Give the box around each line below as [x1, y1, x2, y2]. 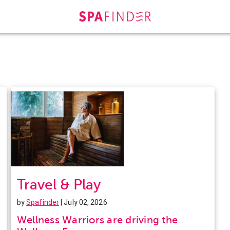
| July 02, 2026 [59, 198, 107, 206]
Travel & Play [16, 176, 101, 193]
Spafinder [26, 198, 60, 206]
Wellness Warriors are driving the [16, 214, 178, 226]
